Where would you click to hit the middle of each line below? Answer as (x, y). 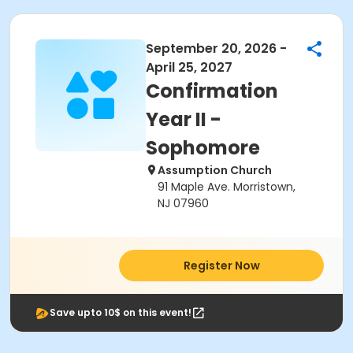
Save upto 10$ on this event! (121, 312)
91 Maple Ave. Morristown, (227, 187)
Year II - (184, 119)
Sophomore (203, 148)
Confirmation (212, 91)
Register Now (221, 266)
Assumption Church (215, 170)
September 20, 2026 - (216, 48)
